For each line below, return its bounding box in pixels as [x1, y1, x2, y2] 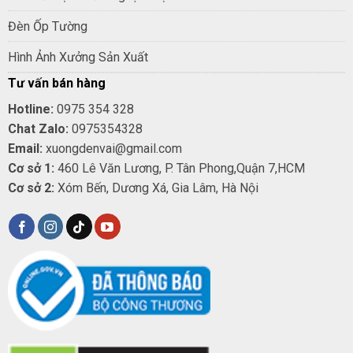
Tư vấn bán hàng [7, 76, 106, 91]
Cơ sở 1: [7, 161, 54, 176]
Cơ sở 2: [7, 180, 54, 196]
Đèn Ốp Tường [7, 19, 87, 35]
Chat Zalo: [7, 121, 69, 137]
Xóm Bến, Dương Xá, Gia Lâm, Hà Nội [54, 180, 258, 196]
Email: [7, 141, 43, 157]
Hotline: [7, 102, 54, 117]
